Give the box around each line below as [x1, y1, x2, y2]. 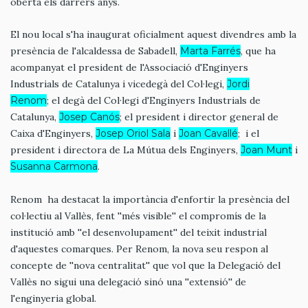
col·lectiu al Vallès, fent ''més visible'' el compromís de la [10, 210, 266, 223]
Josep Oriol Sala [96, 127, 170, 140]
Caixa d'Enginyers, [10, 127, 96, 140]
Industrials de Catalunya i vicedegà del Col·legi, [10, 78, 227, 91]
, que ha [241, 45, 276, 58]
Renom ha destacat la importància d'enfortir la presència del [10, 193, 289, 206]
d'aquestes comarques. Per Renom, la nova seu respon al [10, 243, 268, 256]
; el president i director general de [120, 111, 278, 124]
